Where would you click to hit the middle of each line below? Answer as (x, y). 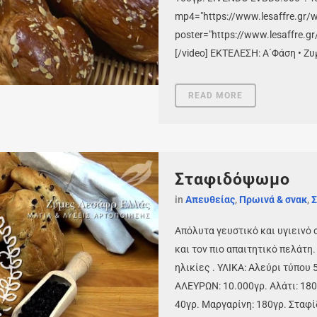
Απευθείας (210, 200)
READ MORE (215, 96)
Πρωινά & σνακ (273, 200)
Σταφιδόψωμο (232, 179)
